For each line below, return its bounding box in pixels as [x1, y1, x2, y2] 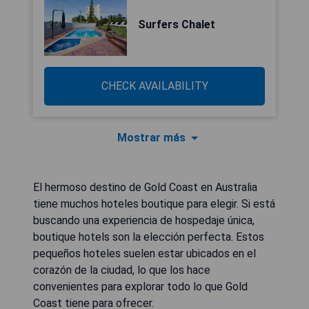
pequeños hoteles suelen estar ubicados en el [33, 247, 256, 260]
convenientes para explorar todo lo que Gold [33, 280, 248, 293]
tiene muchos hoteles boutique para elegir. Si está [33, 197, 275, 210]
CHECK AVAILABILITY [101, 79, 208, 92]
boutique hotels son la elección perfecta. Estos [33, 230, 264, 243]
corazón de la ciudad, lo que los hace [33, 263, 210, 277]
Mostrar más [117, 131, 186, 144]
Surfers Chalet [138, 18, 215, 31]
